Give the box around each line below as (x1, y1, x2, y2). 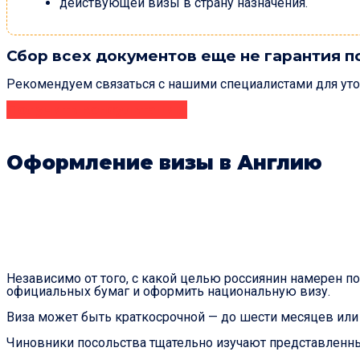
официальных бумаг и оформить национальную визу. (6, 283, 330, 299)
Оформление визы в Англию (6, 151, 322, 174)
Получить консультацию (8, 102, 186, 118)
